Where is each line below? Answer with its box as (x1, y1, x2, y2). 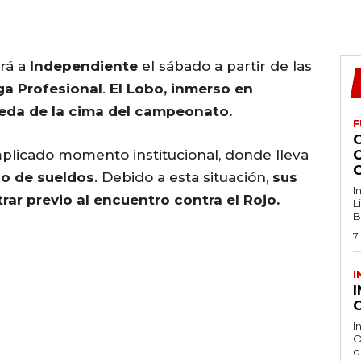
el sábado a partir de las (138, 58, 312, 75)
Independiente (30, 58, 138, 75)
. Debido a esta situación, (94, 169, 272, 186)
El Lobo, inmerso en (110, 81, 253, 98)
